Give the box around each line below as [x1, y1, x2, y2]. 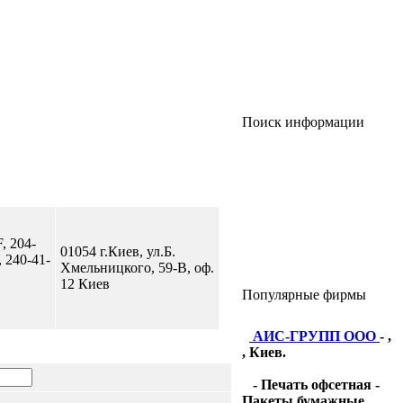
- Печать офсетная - [249, 377, 380, 392]
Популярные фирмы [242, 287, 366, 302]
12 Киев [59, 276, 110, 291]
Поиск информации [242, 114, 364, 130]
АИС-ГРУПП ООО [253, 328, 380, 344]
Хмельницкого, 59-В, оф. [59, 260, 214, 275]
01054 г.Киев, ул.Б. [59, 244, 175, 259]
